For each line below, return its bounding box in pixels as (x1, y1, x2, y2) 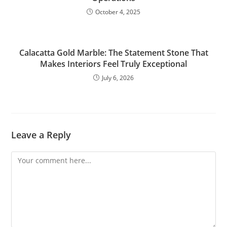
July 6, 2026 (102, 73, 134, 82)
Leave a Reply (11, 129, 71, 141)
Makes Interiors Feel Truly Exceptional (40, 58, 187, 69)
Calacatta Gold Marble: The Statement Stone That (19, 47, 208, 58)
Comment (11, 153, 44, 162)
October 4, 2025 (95, 8, 140, 16)
